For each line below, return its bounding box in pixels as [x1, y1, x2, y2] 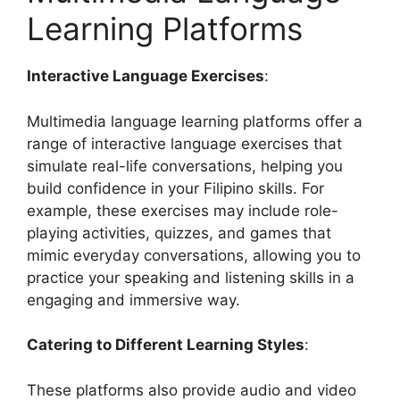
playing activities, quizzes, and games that [27, 223, 331, 242]
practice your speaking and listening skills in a [27, 268, 354, 287]
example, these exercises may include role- [27, 201, 338, 220]
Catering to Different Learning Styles [27, 336, 304, 354]
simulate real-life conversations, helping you [27, 156, 343, 175]
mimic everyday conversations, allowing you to [27, 246, 361, 264]
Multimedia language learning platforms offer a [27, 112, 362, 130]
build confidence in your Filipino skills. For [27, 179, 324, 197]
